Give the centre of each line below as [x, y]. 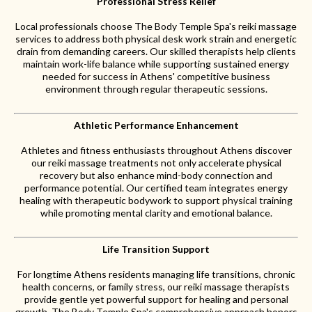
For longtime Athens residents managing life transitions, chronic [156, 274]
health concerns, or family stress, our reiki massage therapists [156, 287]
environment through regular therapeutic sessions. [156, 89]
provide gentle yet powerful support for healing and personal [156, 299]
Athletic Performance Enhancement [156, 125]
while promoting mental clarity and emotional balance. [156, 213]
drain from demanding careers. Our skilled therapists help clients [156, 51]
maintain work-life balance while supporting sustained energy [156, 64]
